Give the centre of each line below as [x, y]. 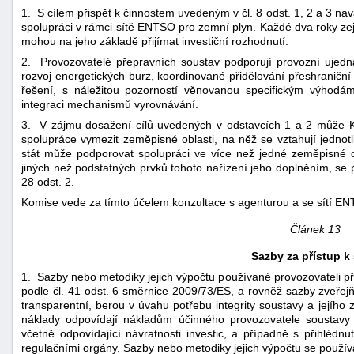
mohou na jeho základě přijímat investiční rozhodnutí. [155, 41]
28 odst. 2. [48, 181]
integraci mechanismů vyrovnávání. [110, 104]
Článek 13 [315, 229]
